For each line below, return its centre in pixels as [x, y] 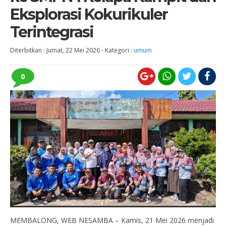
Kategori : [119, 50]
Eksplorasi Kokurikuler [89, 14]
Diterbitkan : [28, 50]
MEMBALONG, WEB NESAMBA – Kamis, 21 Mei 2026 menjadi [112, 220]
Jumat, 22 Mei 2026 [73, 50]
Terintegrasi [52, 32]
